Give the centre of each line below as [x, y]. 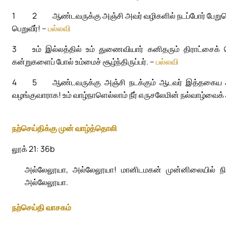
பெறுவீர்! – [30, 29]
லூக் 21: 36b [33, 149]
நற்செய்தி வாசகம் [42, 207]
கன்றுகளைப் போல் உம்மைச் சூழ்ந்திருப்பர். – [84, 62]
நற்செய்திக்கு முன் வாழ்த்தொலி [65, 128]
